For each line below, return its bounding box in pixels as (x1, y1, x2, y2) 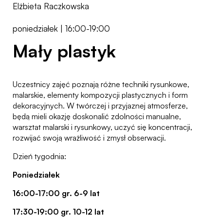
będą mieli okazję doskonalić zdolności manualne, (13, 111, 181, 121)
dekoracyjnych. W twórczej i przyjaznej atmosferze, (13, 100, 188, 110)
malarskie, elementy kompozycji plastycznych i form (13, 90, 188, 100)
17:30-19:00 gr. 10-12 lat (13, 206, 104, 217)
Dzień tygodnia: (13, 151, 66, 161)
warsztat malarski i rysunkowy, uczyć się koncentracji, (13, 122, 192, 132)
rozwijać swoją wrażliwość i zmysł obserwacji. (13, 132, 166, 143)
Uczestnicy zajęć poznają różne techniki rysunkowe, (13, 79, 189, 89)
